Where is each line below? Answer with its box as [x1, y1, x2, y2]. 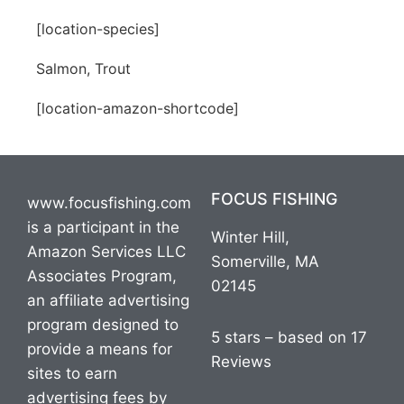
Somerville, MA [211, 252, 319, 271]
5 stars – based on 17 [211, 328, 367, 346]
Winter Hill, [211, 228, 289, 246]
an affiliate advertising [27, 291, 189, 309]
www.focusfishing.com [27, 194, 191, 212]
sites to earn [27, 364, 117, 382]
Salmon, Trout [36, 60, 131, 78]
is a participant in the [27, 218, 179, 236]
